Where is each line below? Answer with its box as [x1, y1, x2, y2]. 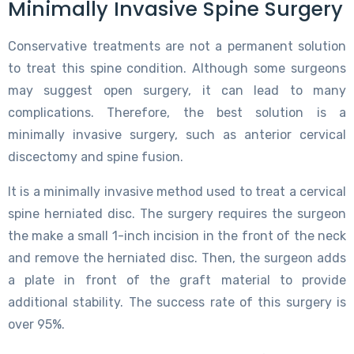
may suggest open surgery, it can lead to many [8, 82, 346, 98]
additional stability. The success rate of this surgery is [8, 294, 346, 310]
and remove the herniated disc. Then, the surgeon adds [8, 250, 346, 265]
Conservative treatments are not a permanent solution [8, 38, 346, 54]
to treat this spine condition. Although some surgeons [8, 60, 346, 76]
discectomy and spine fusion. [8, 149, 183, 164]
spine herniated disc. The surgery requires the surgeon [8, 205, 346, 221]
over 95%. [8, 316, 65, 332]
